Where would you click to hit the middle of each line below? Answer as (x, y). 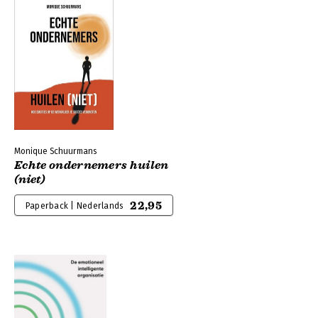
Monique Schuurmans (55, 151)
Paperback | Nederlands (75, 206)
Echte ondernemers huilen (92, 165)
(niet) (30, 180)
